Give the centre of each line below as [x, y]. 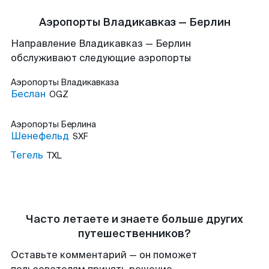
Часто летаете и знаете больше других [134, 219]
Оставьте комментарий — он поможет [104, 255]
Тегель [27, 155]
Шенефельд [40, 136]
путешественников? [134, 234]
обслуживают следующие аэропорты [101, 58]
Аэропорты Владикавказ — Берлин [134, 22]
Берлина [78, 124]
